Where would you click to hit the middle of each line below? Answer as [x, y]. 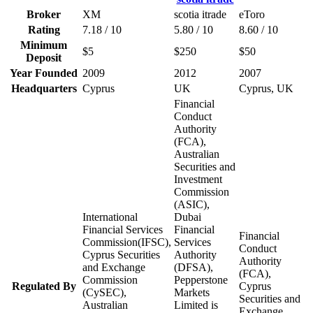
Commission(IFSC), [127, 242]
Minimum [44, 45]
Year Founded [44, 73]
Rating [44, 29]
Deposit [44, 57]
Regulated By [44, 286]
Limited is [196, 305]
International [110, 217]
